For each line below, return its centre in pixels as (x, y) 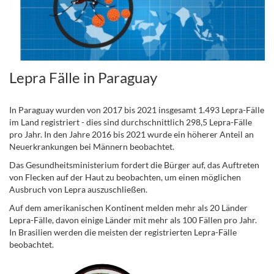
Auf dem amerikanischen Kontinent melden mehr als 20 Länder (128, 208)
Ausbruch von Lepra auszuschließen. (78, 189)
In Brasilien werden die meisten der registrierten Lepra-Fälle (123, 232)
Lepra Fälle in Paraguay (83, 77)
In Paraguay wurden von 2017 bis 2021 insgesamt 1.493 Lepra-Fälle (137, 110)
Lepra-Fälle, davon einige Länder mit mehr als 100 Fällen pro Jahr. (133, 220)
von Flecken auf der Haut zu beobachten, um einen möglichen (125, 177)
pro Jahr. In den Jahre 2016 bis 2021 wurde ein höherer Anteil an (131, 134)
